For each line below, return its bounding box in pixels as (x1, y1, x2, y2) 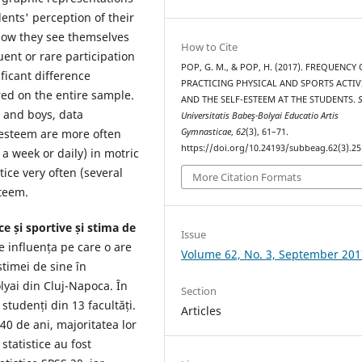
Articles (181, 302, 222, 318)
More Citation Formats (192, 169, 302, 184)
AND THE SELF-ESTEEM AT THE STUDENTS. (181, 94, 359, 106)
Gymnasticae (181, 126, 232, 138)
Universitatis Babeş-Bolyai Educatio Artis (181, 110, 339, 122)
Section (181, 283, 217, 298)
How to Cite (181, 40, 238, 55)
